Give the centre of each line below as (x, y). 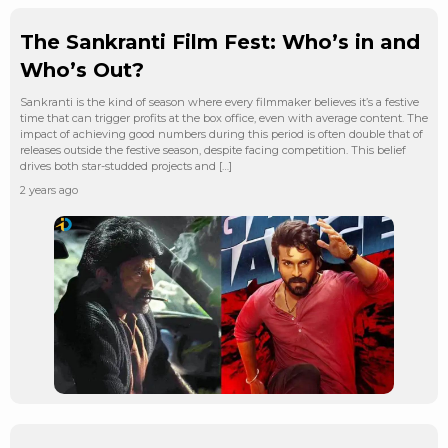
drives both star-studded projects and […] (126, 165)
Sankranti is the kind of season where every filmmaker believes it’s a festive (219, 101)
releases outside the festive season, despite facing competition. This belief (213, 149)
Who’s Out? (82, 69)
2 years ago (49, 189)
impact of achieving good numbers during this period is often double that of (221, 133)
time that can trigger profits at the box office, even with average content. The (224, 117)
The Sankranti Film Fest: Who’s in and (220, 41)
